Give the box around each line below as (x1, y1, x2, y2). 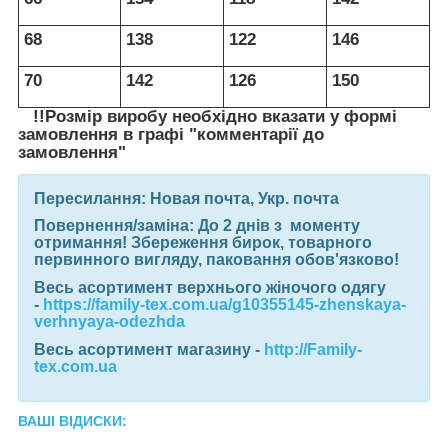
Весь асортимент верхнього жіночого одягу (34, 279, 386, 297)
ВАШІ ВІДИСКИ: (18, 413, 127, 430)
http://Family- (264, 341, 362, 359)
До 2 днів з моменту (194, 217, 360, 235)
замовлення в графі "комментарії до (18, 124, 324, 144)
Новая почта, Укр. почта (146, 189, 339, 207)
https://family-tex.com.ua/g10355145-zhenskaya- (43, 296, 406, 314)
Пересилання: (34, 189, 146, 207)
